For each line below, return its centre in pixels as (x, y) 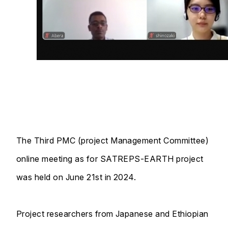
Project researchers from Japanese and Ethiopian (112, 213)
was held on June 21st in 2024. (76, 177)
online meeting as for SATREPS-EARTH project (110, 159)
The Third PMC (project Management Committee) (113, 140)
